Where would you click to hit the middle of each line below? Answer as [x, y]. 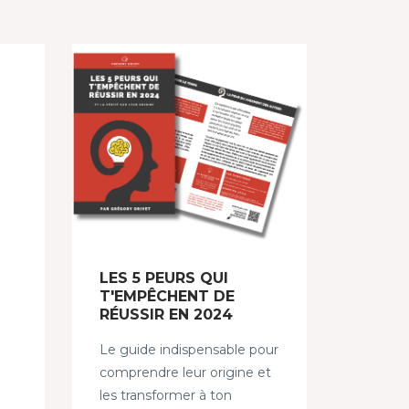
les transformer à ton [165, 395]
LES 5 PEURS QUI [163, 278]
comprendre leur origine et [185, 372]
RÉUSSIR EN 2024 [166, 314]
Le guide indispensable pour [189, 349]
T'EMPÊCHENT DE [167, 296]
